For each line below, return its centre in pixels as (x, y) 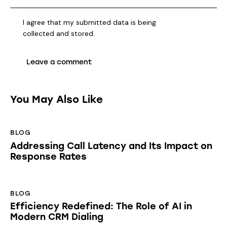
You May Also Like (56, 100)
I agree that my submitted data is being (90, 23)
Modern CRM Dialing (57, 217)
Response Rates (48, 156)
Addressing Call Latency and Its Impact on (111, 146)
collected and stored (58, 34)
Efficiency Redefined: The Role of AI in (101, 206)
